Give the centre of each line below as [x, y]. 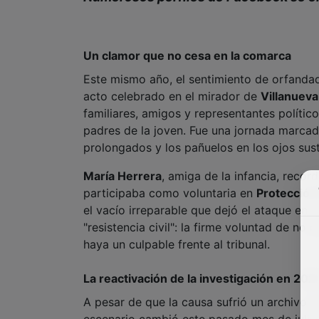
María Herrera [122, 176]
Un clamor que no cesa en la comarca [187, 55]
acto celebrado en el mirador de [172, 96]
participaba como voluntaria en [170, 193]
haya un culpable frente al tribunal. [177, 244]
